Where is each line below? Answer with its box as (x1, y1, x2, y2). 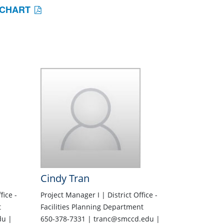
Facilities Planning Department (40, 202, 143, 212)
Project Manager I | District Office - (40, 190, 157, 200)
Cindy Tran (40, 171, 89, 185)
